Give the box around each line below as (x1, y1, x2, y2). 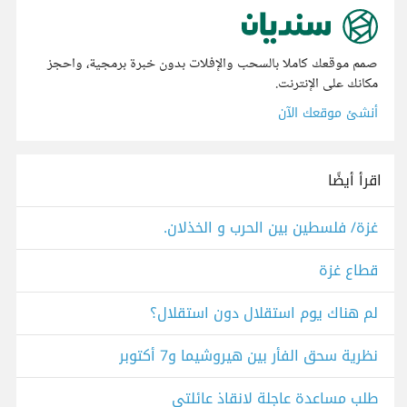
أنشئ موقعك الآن (278, 101, 378, 126)
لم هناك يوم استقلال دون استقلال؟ (150, 299, 378, 328)
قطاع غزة (319, 256, 378, 285)
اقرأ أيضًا (328, 166, 382, 195)
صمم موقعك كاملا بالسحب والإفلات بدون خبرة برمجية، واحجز (47, 52, 378, 77)
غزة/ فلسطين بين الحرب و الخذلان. (164, 213, 378, 243)
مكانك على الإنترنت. (275, 72, 378, 97)
